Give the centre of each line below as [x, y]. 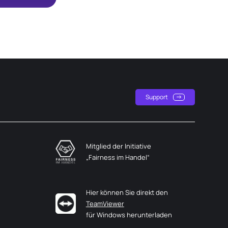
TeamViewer [105, 203]
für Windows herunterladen [129, 215]
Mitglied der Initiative [118, 146]
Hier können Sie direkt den [127, 192]
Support [157, 97]
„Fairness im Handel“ [118, 158]
